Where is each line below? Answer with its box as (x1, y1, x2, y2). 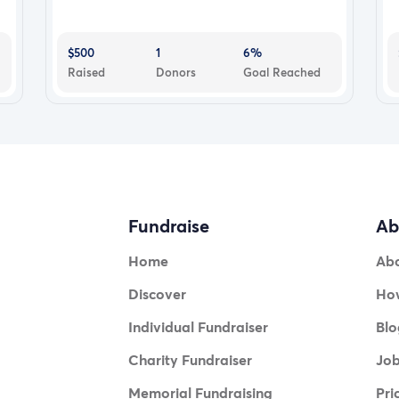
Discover (127, 284, 186, 304)
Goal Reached (243, 63, 322, 80)
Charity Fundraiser (127, 350, 252, 370)
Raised (67, 63, 105, 80)
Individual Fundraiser (127, 317, 268, 337)
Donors (155, 63, 196, 80)
